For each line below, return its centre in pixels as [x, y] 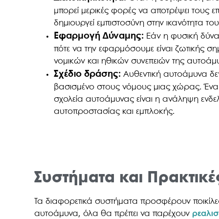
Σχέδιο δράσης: [88, 74]
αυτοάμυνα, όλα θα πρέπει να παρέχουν [113, 214]
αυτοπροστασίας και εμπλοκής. [114, 111]
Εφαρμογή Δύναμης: [99, 36]
